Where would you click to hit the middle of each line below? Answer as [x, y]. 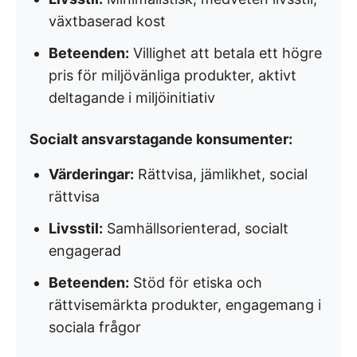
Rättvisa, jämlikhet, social [221, 174]
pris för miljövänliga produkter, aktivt [173, 75]
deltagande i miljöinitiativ [132, 98]
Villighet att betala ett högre [226, 53]
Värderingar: [91, 174]
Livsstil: [76, 228]
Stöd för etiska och [196, 282]
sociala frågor [95, 327]
